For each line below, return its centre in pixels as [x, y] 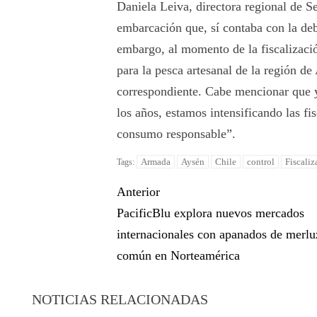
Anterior [139, 192]
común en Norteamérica [179, 256]
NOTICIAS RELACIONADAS [120, 300]
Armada [156, 162]
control [261, 162]
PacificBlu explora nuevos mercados [211, 213]
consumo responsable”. [177, 134]
